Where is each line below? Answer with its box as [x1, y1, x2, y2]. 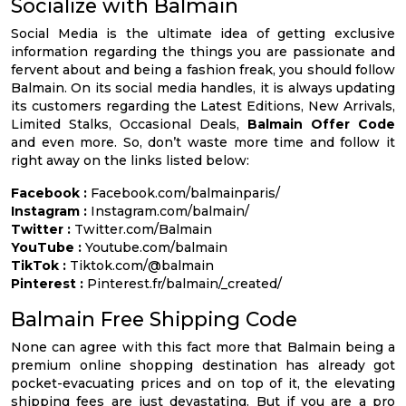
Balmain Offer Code [247, 115, 395, 132]
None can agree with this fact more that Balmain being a [11, 338, 395, 355]
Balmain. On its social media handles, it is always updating [11, 79, 395, 96]
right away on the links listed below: [11, 151, 249, 169]
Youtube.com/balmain [82, 238, 227, 256]
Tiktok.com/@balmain [66, 256, 214, 274]
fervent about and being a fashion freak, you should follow [11, 61, 395, 78]
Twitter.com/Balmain [71, 220, 212, 237]
